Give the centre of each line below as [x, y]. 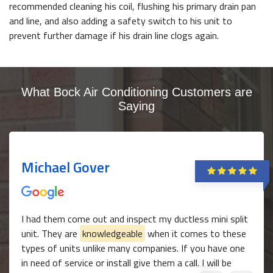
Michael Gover [66, 167]
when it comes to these [196, 234]
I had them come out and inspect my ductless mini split [135, 219]
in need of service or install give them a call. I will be [126, 263]
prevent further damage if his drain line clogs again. [114, 36]
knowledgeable [112, 234]
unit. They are [51, 234]
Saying [136, 106]
